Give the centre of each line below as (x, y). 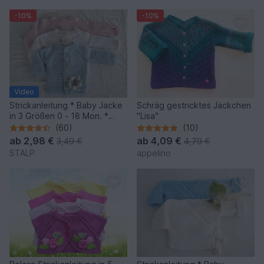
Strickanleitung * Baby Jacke (66, 105)
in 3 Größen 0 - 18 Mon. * (59, 116)
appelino (154, 153)
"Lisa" (148, 116)
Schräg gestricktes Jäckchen (194, 105)
